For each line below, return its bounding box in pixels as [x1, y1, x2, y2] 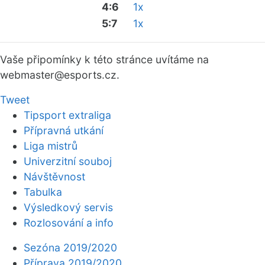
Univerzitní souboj [24, 155, 112, 167]
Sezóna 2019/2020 [24, 241, 117, 254]
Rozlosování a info [24, 216, 114, 229]
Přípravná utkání [24, 124, 104, 137]
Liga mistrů [24, 140, 77, 152]
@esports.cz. [54, 69, 119, 81]
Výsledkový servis [24, 201, 113, 214]
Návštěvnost [24, 170, 85, 183]
